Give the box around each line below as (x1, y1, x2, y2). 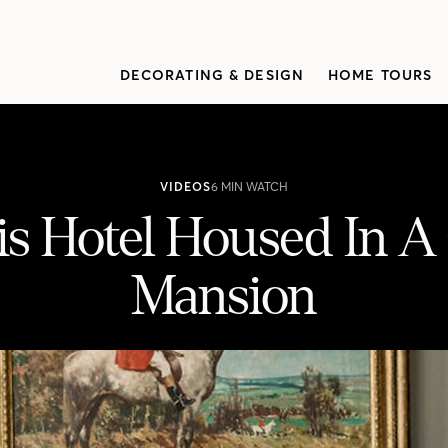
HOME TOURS (328, 66, 433, 84)
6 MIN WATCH (210, 179, 288, 194)
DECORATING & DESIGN (119, 66, 304, 84)
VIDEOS (160, 179, 211, 194)
